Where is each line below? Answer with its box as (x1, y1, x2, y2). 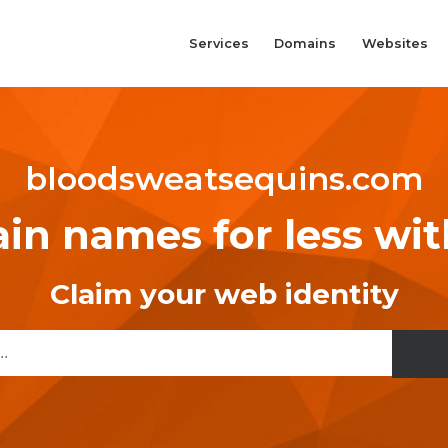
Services (188, 35, 249, 51)
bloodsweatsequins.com (24, 159, 424, 199)
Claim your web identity (49, 277, 399, 312)
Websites (361, 35, 428, 51)
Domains (274, 35, 337, 51)
